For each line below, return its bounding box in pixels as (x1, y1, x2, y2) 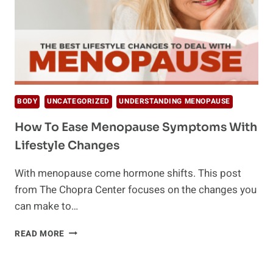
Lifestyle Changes (15, 138, 119, 153)
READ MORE (15, 227, 65, 240)
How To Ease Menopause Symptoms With (15, 119, 257, 135)
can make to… (15, 198, 78, 214)
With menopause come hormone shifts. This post (15, 165, 241, 181)
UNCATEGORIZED (47, 96, 110, 107)
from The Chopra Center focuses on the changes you (15, 182, 257, 197)
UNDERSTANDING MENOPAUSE (119, 96, 231, 107)
